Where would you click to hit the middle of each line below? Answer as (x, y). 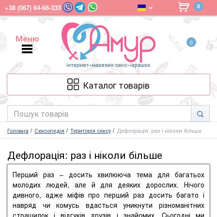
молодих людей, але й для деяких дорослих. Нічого (108, 185)
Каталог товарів (116, 85)
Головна (18, 131)
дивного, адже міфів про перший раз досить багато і (108, 195)
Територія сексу (90, 131)
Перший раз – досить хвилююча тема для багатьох (108, 175)
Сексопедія (49, 131)
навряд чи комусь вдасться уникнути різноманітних (108, 205)
